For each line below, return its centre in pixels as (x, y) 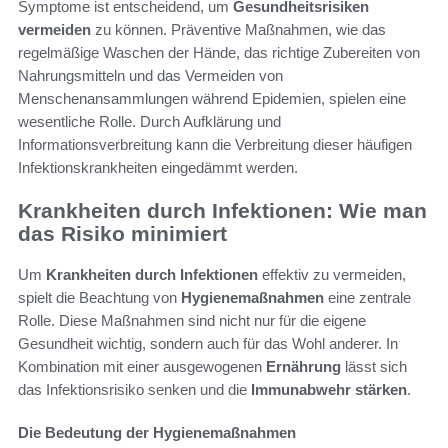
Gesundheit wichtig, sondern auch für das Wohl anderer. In (208, 343)
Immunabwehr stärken (329, 389)
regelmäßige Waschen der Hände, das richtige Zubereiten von (219, 53)
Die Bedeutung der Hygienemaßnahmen (157, 432)
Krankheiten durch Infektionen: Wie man (222, 211)
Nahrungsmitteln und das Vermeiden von (150, 76)
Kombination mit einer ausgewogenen (142, 366)
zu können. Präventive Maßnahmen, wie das (238, 30)
